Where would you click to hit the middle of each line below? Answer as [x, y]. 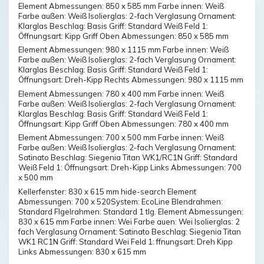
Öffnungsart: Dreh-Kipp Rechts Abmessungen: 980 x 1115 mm [131, 80]
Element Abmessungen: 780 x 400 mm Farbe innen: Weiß [121, 93]
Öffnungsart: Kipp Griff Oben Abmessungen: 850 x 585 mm [123, 36]
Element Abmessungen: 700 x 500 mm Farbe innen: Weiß [121, 137]
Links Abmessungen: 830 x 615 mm [82, 251]
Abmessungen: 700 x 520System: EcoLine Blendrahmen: [121, 201]
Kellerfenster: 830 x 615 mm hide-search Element [107, 191]
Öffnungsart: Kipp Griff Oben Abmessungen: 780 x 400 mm [123, 123]
